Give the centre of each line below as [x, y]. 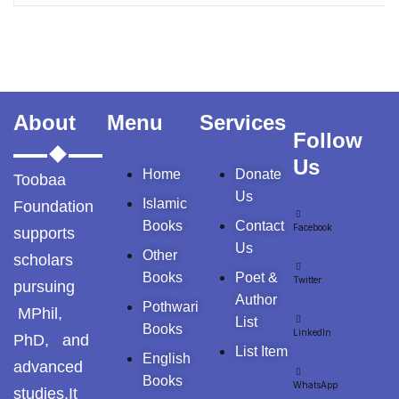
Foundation [53, 207]
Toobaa [40, 180]
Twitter [307, 280]
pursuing [46, 287]
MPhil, [38, 313]
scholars [43, 260]
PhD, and [53, 340]
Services [243, 122]
